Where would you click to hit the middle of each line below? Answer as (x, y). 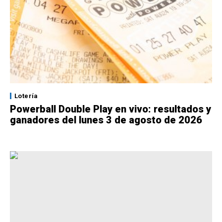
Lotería (26, 96)
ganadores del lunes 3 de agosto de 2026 (106, 120)
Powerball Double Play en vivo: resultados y (111, 109)
